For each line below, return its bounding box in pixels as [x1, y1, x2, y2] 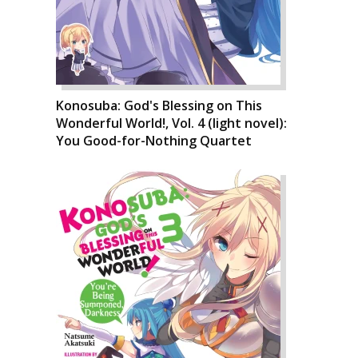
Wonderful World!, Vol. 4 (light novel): [56, 114, 287, 132]
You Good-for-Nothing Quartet [56, 132, 252, 149]
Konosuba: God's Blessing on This [56, 97, 262, 114]
